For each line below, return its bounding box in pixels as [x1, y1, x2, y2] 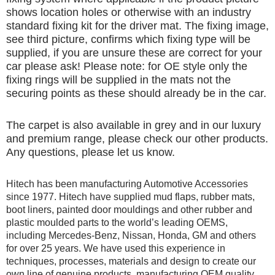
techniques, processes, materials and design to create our [6, 256, 256, 267]
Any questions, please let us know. [6, 146, 175, 159]
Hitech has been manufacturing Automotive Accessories [6, 179, 248, 190]
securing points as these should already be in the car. [6, 87, 266, 100]
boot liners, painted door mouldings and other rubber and [6, 204, 252, 215]
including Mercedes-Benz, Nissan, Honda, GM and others [6, 230, 256, 241]
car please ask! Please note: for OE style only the [6, 60, 247, 73]
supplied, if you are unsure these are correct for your [6, 47, 262, 60]
